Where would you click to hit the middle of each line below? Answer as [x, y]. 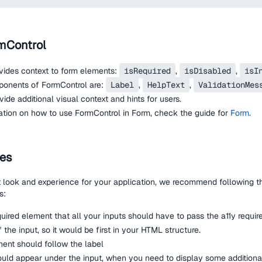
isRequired [147, 71]
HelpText [166, 85]
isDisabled [208, 71]
